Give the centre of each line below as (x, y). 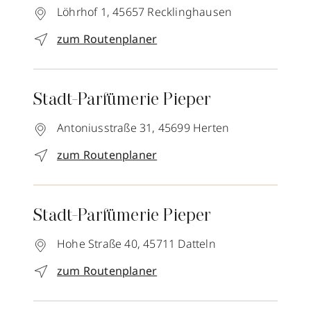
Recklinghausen (190, 12)
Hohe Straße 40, (99, 244)
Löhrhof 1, (83, 12)
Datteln (197, 244)
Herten (211, 128)
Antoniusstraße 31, (106, 128)
